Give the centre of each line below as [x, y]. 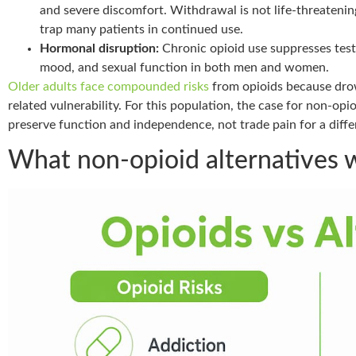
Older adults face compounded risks [108, 86]
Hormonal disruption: [99, 48]
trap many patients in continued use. [141, 29]
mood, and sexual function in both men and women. [184, 67]
